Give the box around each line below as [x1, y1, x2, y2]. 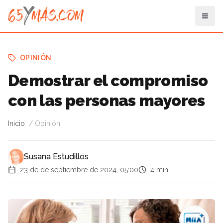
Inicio [8, 119, 25, 127]
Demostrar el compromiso [8, 71, 208, 90]
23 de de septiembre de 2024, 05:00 [20, 166, 138, 174]
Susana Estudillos [24, 152, 89, 161]
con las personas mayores [8, 91, 205, 110]
